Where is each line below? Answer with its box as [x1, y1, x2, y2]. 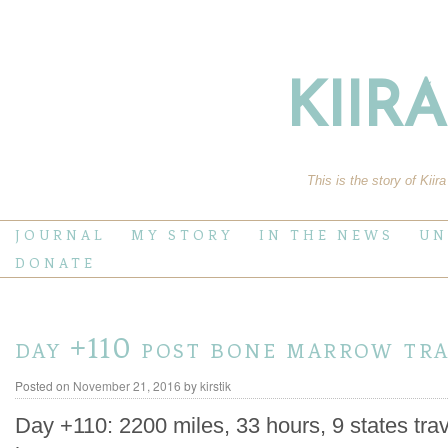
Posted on [14, 377, 70, 395]
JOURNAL [15, 227, 106, 243]
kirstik [199, 377, 231, 395]
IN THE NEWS [259, 227, 394, 243]
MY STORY [131, 227, 234, 243]
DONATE [15, 255, 96, 271]
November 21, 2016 [72, 377, 181, 395]
